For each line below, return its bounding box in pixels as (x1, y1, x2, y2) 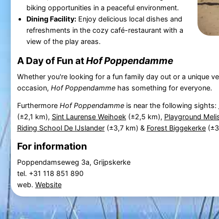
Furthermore (17, 101, 60, 109)
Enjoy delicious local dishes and (76, 14, 182, 23)
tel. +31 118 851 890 (17, 169, 86, 177)
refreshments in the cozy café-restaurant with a (26, 25, 183, 34)
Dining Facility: (26, 14, 76, 23)
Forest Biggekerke (146, 123, 206, 132)
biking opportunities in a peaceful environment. (26, 3, 179, 12)
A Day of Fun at (17, 55, 86, 67)
